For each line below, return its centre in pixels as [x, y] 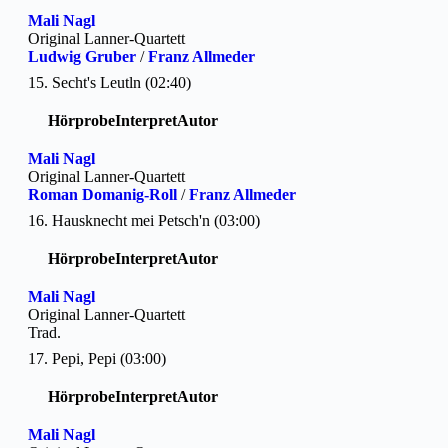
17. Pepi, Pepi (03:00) [97, 358]
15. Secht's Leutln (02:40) [109, 82]
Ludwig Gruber [82, 56]
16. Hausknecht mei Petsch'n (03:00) [144, 220]
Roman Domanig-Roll [102, 194]
